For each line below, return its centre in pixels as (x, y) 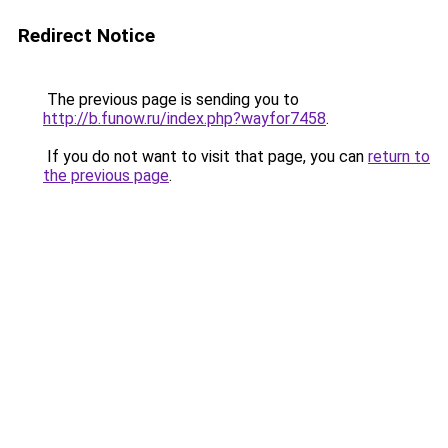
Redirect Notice (86, 35)
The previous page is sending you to (171, 99)
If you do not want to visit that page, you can (205, 156)
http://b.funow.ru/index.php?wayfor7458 (184, 118)
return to (399, 156)
